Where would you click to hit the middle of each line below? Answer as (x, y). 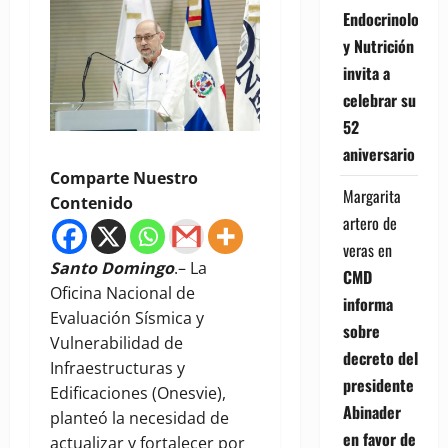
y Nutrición (378, 45)
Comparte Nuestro (124, 178)
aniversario (378, 153)
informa (367, 303)
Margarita (371, 195)
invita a (366, 72)
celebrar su (379, 99)
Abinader (371, 411)
